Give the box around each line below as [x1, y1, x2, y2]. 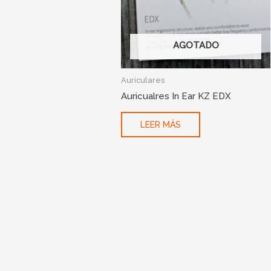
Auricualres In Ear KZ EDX [121, 90, 232, 102]
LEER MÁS [140, 120, 181, 130]
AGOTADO [172, 40, 219, 51]
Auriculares [121, 75, 165, 85]
